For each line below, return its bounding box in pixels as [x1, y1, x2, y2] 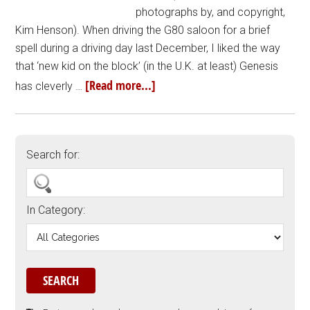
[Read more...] [85, 77, 156, 94]
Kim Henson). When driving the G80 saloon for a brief [15, 24, 271, 37]
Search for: [26, 148, 80, 161]
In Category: [26, 203, 86, 217]
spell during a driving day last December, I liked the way [15, 42, 281, 55]
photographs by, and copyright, [136, 6, 286, 19]
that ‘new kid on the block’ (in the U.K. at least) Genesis [15, 60, 279, 73]
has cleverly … [15, 80, 86, 93]
